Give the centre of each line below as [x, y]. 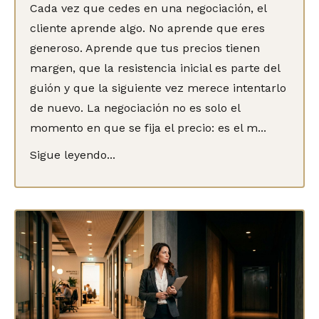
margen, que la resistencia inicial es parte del [155, 68]
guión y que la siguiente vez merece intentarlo [158, 88]
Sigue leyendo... [73, 155]
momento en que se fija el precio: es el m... [148, 127]
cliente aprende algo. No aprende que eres [147, 28]
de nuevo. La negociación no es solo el [135, 108]
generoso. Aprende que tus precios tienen [145, 48]
